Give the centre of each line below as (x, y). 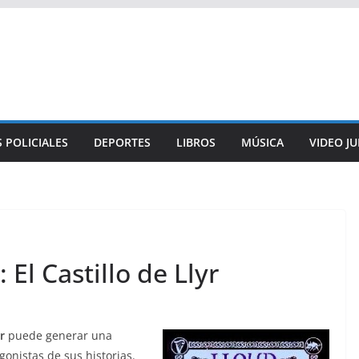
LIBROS (196, 142)
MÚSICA (262, 142)
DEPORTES (122, 142)
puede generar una (58, 335)
